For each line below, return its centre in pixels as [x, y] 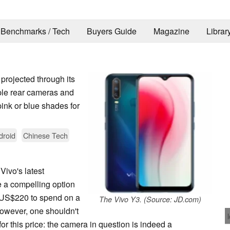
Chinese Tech [45, 135]
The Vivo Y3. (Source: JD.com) [150, 199]
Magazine [171, 31]
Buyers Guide [111, 31]
